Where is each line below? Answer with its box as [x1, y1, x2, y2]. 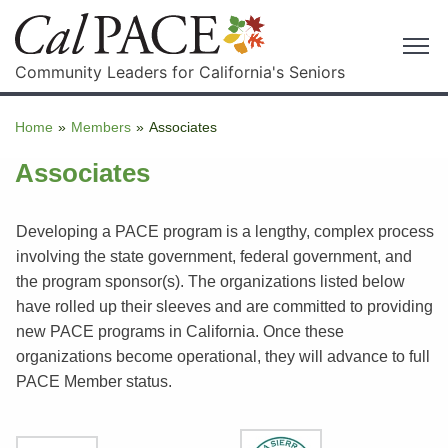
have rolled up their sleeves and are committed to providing [15, 297, 433, 315]
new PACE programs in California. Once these [15, 322, 344, 340]
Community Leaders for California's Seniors [15, 61, 345, 82]
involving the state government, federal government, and [15, 247, 412, 265]
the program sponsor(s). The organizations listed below [15, 272, 405, 290]
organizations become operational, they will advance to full [15, 347, 430, 365]
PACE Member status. [15, 372, 172, 390]
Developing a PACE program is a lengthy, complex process [15, 222, 434, 240]
